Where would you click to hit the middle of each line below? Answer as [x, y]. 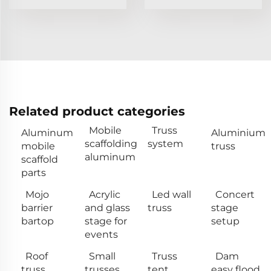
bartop [38, 221]
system [165, 143]
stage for [106, 221]
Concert [235, 194]
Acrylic [104, 194]
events [101, 234]
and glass [107, 207]
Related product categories [97, 111]
